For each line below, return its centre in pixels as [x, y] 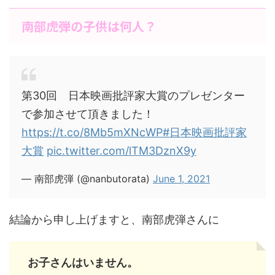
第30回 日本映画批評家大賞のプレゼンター [133, 95]
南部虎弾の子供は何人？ [89, 26]
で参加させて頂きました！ [88, 114]
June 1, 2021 [181, 179]
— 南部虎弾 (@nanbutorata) [87, 179]
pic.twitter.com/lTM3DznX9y [122, 151]
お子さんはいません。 [83, 262]
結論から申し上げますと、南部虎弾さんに [114, 219]
